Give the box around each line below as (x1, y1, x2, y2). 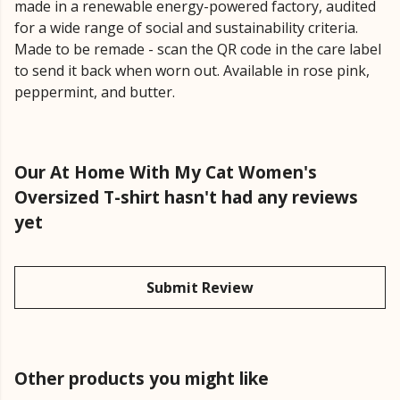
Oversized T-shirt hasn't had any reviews (14, 185, 358, 210)
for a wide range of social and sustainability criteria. (14, 18, 358, 38)
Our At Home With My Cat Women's (14, 160, 317, 185)
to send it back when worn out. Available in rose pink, (14, 61, 370, 81)
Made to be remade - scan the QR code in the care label (14, 39, 381, 60)
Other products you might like (14, 366, 269, 391)
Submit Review (146, 278, 254, 298)
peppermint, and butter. (14, 82, 175, 103)
